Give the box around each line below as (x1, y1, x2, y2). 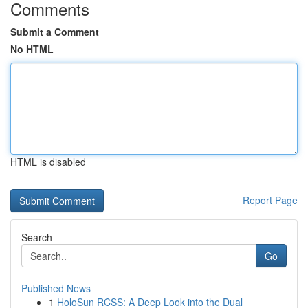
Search (21, 230, 52, 244)
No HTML (10, 42, 54, 56)
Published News (21, 281, 91, 295)
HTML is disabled (10, 155, 86, 168)
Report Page (243, 193, 298, 207)
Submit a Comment (10, 25, 99, 38)
